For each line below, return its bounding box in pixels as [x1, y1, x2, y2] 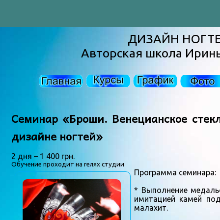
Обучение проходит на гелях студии [11, 161, 124, 168]
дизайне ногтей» [11, 127, 103, 145]
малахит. [134, 203, 168, 213]
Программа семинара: [134, 168, 216, 177]
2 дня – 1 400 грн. [11, 152, 75, 161]
